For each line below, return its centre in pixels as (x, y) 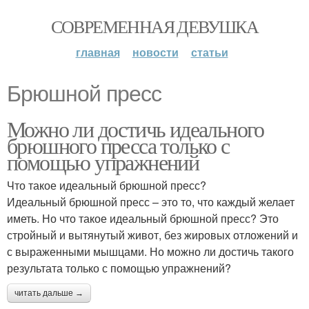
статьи (209, 52)
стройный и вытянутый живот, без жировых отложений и (152, 235)
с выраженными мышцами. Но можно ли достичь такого (150, 251)
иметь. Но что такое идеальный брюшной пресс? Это (143, 218)
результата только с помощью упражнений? (119, 268)
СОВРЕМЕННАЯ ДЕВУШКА (154, 26)
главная (98, 52)
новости (155, 52)
